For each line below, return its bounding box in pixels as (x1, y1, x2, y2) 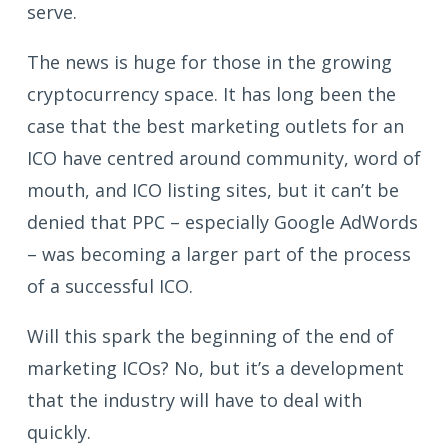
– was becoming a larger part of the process (27, 241, 411, 266)
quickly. (27, 419, 91, 444)
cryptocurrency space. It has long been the (27, 81, 396, 106)
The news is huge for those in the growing (27, 49, 392, 74)
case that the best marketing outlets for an (27, 113, 404, 138)
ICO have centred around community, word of (27, 145, 421, 170)
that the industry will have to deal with (27, 387, 362, 412)
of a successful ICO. (27, 273, 193, 298)
